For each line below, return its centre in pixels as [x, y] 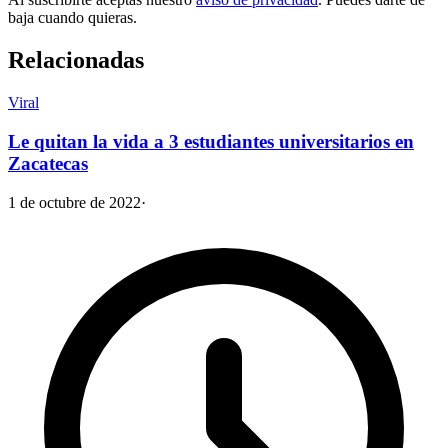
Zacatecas [48, 163]
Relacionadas [76, 60]
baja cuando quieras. [72, 18]
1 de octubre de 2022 [74, 202]
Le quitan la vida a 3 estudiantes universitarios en [211, 141]
